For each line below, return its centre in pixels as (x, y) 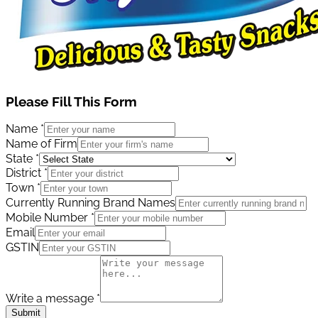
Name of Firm (42, 144)
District (25, 173)
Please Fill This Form (71, 101)
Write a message (51, 299)
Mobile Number (48, 218)
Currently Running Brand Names (91, 203)
